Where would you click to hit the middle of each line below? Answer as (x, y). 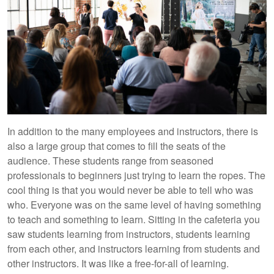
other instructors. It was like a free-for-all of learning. (118, 263)
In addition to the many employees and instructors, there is (133, 131)
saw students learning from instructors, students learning (129, 234)
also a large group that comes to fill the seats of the (117, 146)
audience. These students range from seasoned (110, 160)
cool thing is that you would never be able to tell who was (130, 190)
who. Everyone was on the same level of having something (134, 204)
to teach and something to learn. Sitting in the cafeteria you (134, 219)
